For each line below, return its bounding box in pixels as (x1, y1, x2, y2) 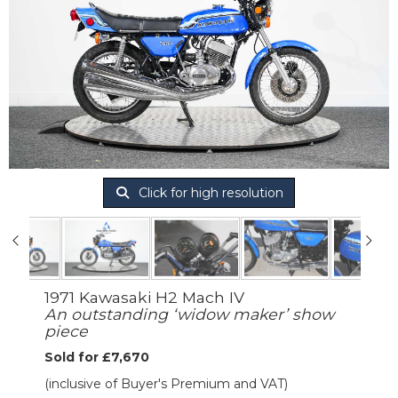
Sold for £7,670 (44, 348, 149, 365)
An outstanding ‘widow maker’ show (44, 304, 334, 323)
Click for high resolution (134, 185, 283, 202)
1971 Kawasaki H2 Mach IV (44, 287, 244, 306)
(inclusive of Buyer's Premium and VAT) (44, 375, 288, 392)
